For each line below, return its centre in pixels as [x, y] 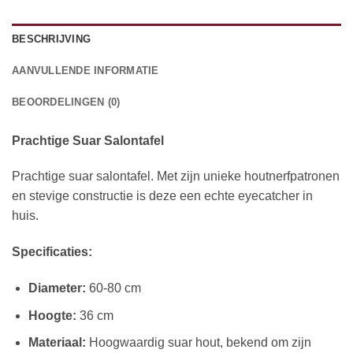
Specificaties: [52, 252]
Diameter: [57, 288]
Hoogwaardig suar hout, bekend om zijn [198, 343]
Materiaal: [57, 343]
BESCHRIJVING [52, 39]
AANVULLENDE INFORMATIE [85, 70]
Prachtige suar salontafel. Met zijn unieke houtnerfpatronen [176, 176]
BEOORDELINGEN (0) [66, 102]
